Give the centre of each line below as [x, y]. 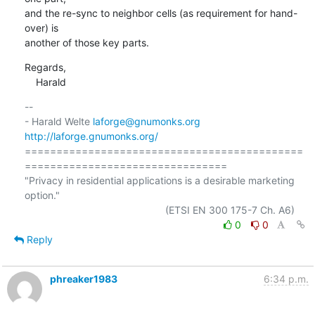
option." [42, 195]
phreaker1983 [83, 278]
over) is [41, 27]
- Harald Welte [58, 121]
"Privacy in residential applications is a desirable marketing [159, 180]
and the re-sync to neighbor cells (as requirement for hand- [161, 13]
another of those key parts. [86, 42]
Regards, [45, 67]
